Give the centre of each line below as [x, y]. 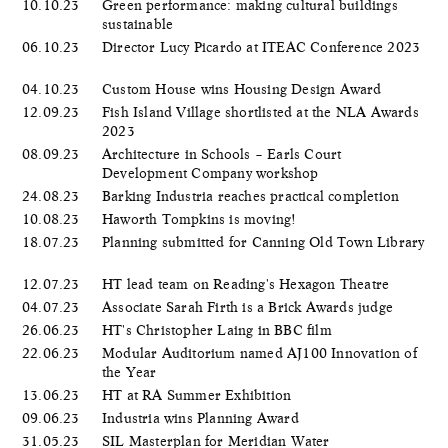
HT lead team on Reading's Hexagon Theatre [248, 283]
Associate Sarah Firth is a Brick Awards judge [250, 306]
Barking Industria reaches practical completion [253, 195]
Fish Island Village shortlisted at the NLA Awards [260, 111]
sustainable [140, 23]
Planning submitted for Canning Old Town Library [263, 241]
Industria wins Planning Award [202, 417]
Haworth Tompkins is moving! [201, 218]
